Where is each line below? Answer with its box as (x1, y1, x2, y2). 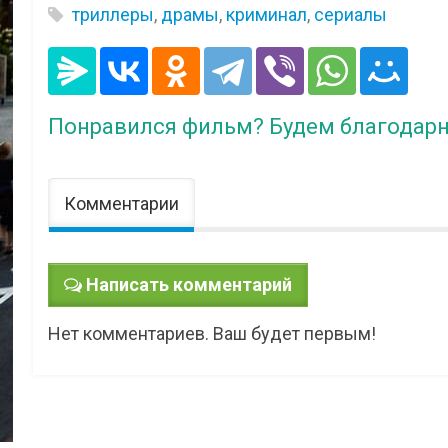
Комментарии (64, 192, 180, 214)
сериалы (314, 4, 388, 26)
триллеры (72, 4, 155, 26)
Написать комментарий (86, 273, 293, 295)
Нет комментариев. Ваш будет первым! (48, 322, 377, 344)
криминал (226, 4, 308, 26)
